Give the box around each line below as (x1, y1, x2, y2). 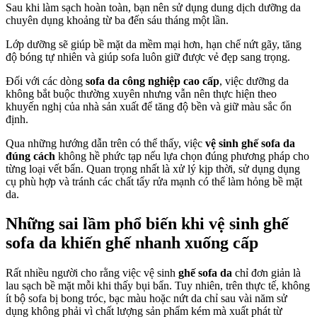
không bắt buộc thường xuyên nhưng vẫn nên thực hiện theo (6, 87, 277, 100)
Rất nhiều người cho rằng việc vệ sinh (6, 267, 178, 279)
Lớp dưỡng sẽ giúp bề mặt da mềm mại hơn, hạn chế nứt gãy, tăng (6, 38, 301, 50)
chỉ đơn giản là (232, 267, 301, 279)
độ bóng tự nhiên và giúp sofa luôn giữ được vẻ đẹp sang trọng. (6, 50, 290, 63)
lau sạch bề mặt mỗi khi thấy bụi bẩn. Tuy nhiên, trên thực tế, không (6, 279, 310, 292)
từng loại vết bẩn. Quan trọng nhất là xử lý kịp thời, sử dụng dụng (6, 162, 300, 175)
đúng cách (6, 149, 55, 162)
